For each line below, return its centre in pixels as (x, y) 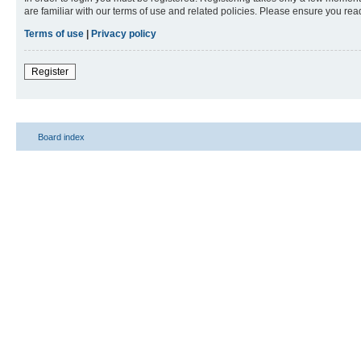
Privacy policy (124, 33)
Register (50, 71)
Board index (61, 137)
